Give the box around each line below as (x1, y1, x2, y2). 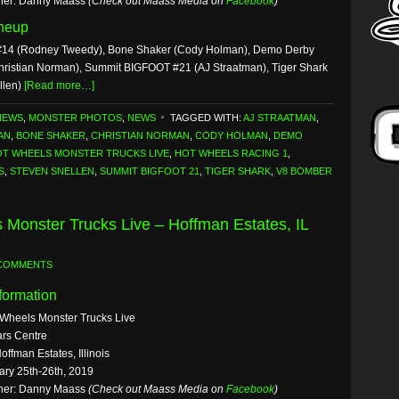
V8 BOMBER (276, 166, 332, 176)
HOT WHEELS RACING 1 (175, 148, 288, 159)
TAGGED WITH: (170, 112, 243, 123)
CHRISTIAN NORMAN (91, 130, 190, 141)
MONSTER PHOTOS (28, 112, 122, 123)
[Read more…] (24, 79, 94, 92)
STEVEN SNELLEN (10, 166, 94, 176)
